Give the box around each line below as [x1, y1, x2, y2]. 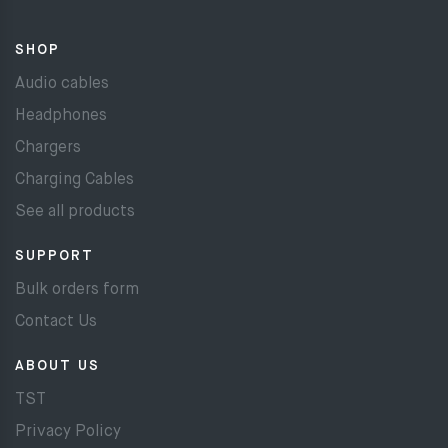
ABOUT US [15, 358, 100, 373]
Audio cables [15, 75, 109, 92]
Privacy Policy [15, 423, 121, 440]
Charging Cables [15, 171, 134, 188]
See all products [15, 203, 135, 220]
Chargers [15, 139, 81, 156]
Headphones [15, 107, 107, 124]
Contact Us [15, 313, 97, 330]
